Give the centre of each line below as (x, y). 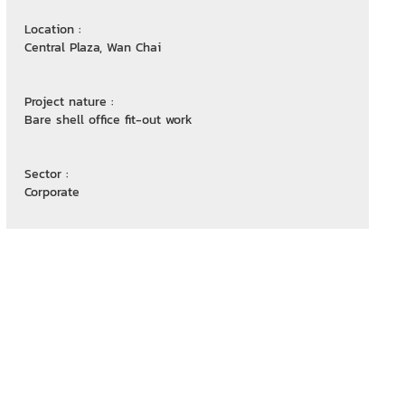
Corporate (52, 192)
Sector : (46, 174)
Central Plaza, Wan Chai (92, 47)
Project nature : (69, 101)
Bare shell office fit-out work (108, 119)
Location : (52, 29)
